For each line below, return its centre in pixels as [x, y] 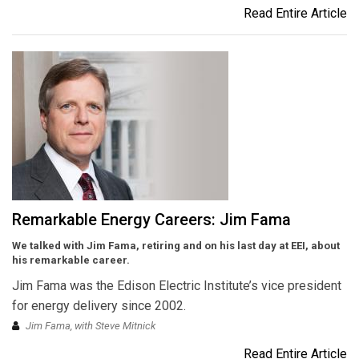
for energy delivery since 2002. [99, 306]
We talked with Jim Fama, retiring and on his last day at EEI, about [176, 246]
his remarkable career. [71, 260]
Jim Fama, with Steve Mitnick [91, 326]
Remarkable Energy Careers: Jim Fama [151, 220]
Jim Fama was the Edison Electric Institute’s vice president [177, 286]
